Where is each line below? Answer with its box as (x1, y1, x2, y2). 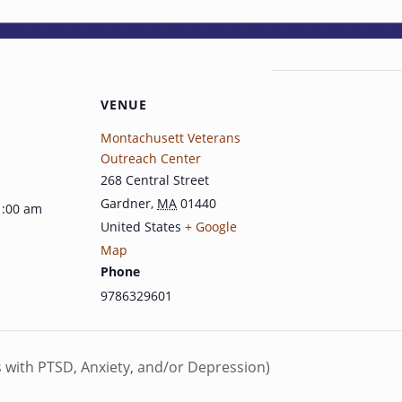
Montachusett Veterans (100, 128, 240, 146)
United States (100, 217, 181, 235)
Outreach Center (100, 149, 201, 167)
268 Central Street (100, 170, 209, 188)
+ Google (185, 217, 237, 235)
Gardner (100, 194, 151, 212)
